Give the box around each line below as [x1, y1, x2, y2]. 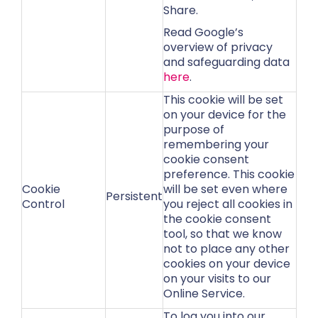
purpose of [163, 121, 224, 138]
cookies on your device [163, 256, 290, 272]
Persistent [106, 188, 163, 204]
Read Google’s [163, 24, 243, 40]
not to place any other [163, 241, 290, 257]
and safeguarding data [163, 54, 290, 70]
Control [22, 196, 65, 212]
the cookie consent [163, 211, 271, 227]
